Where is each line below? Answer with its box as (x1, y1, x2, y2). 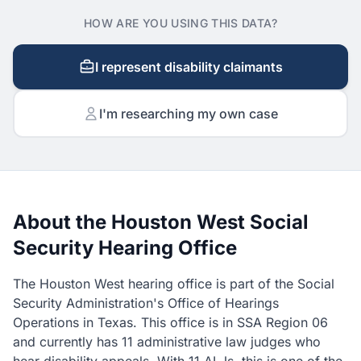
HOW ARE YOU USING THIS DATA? (84, 16, 277, 30)
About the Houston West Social (13, 210, 309, 234)
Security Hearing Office (13, 236, 237, 259)
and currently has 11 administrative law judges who (13, 334, 321, 350)
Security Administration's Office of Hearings (13, 295, 279, 311)
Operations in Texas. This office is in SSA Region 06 (13, 314, 328, 330)
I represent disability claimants (94, 59, 283, 75)
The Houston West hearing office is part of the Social (13, 276, 334, 292)
